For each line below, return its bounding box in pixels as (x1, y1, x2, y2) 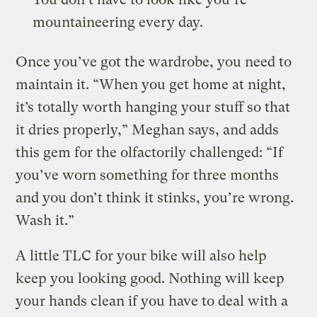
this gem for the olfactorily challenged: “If (16, 144, 284, 161)
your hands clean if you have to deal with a (16, 292, 289, 309)
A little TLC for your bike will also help (16, 247, 267, 264)
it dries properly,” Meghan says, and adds (16, 121, 279, 138)
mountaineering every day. (33, 13, 204, 30)
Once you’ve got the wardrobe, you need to (16, 53, 292, 70)
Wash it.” (16, 212, 75, 229)
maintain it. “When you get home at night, (16, 76, 287, 93)
